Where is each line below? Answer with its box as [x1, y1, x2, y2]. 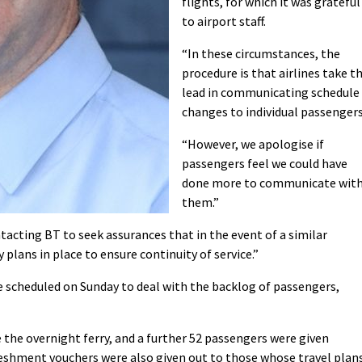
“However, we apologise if [182, 136, 324, 153]
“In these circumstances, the [182, 45, 340, 62]
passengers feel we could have [182, 155, 347, 172]
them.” [182, 194, 219, 211]
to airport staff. [182, 13, 266, 30]
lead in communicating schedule [182, 84, 360, 101]
